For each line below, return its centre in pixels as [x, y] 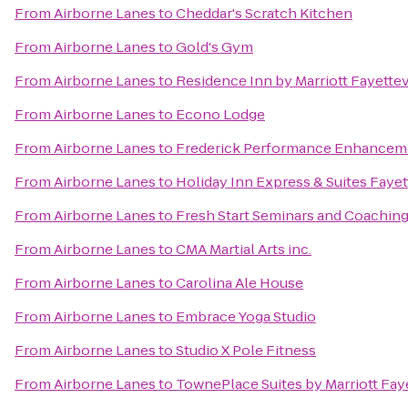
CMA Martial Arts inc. [244, 249]
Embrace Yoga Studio [246, 316]
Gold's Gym [214, 47]
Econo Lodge [220, 114]
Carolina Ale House [240, 283]
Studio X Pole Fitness [246, 350]
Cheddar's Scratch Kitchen [264, 13]
